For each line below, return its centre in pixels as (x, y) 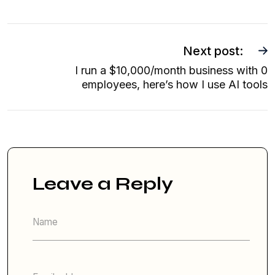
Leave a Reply (103, 183)
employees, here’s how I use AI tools (175, 84)
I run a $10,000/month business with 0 (171, 70)
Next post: (213, 51)
